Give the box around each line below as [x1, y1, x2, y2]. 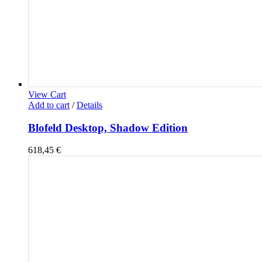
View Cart [28, 89, 66, 99]
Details [77, 100, 102, 110]
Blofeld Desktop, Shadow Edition [28, 121, 188, 134]
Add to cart [28, 100, 70, 110]
